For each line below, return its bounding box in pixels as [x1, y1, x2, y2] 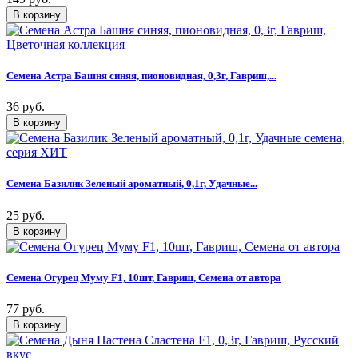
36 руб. [6, 100, 45, 114]
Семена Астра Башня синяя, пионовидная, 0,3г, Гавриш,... [6, 70, 276, 82]
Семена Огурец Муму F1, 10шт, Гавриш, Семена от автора [6, 271, 281, 284]
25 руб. [6, 208, 45, 222]
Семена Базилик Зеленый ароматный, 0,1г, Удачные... [6, 177, 257, 190]
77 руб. [6, 302, 45, 316]
